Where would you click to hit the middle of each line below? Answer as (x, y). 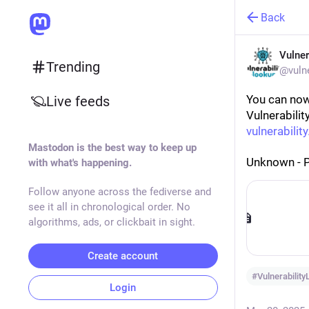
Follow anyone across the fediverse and (119, 192)
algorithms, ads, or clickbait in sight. (111, 222)
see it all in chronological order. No (109, 207)
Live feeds (78, 101)
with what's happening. (80, 163)
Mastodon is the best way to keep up (112, 148)
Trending (73, 67)
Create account (123, 256)
